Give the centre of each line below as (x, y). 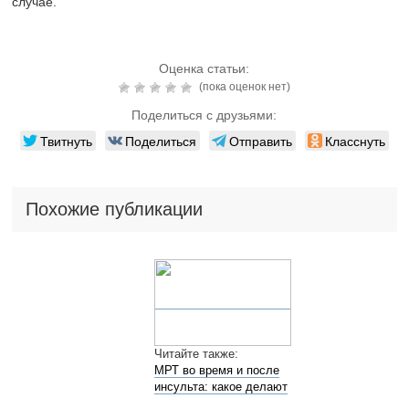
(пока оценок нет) (243, 87)
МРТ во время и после (216, 371)
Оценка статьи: (204, 69)
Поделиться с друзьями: (204, 115)
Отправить (260, 141)
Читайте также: (196, 354)
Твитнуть (66, 141)
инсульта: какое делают (220, 387)
